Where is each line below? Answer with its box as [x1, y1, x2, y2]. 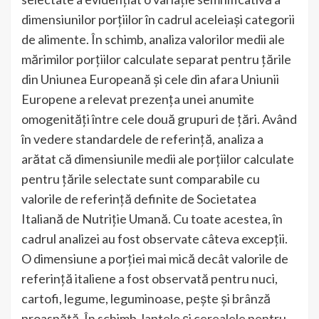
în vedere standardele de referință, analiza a [21, 130, 263, 147]
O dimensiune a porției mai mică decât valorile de [21, 250, 288, 266]
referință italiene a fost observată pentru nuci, [21, 270, 278, 286]
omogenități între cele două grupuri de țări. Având [21, 110, 297, 127]
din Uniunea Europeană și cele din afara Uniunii [21, 70, 279, 87]
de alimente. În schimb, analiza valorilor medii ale [21, 31, 285, 47]
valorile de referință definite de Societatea [21, 190, 256, 206]
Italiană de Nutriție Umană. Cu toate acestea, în [21, 210, 283, 226]
